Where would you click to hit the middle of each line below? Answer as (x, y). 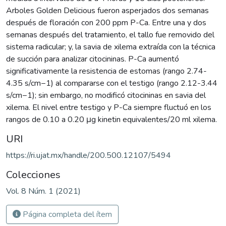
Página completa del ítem (66, 214)
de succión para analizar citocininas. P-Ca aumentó (93, 59)
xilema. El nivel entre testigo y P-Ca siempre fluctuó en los (109, 107)
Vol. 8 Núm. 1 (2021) (43, 191)
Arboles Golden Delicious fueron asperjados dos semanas (107, 10)
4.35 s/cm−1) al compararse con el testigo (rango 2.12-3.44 (112, 83)
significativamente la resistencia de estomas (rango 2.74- (106, 71)
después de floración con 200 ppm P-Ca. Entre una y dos (106, 22)
